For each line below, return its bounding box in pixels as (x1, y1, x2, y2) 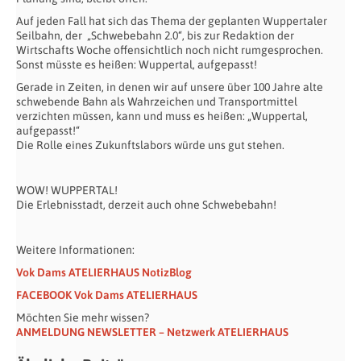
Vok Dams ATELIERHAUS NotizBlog (16, 266, 192, 280)
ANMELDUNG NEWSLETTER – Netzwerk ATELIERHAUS (16, 326, 288, 339)
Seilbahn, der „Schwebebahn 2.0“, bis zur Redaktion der (16, 29, 294, 43)
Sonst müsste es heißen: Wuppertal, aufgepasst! (16, 58, 257, 72)
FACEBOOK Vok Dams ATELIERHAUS (16, 288, 197, 302)
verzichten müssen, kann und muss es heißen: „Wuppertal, (16, 110, 308, 123)
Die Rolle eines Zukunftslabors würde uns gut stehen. (16, 139, 284, 152)
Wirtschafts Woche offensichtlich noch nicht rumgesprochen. (16, 44, 323, 57)
